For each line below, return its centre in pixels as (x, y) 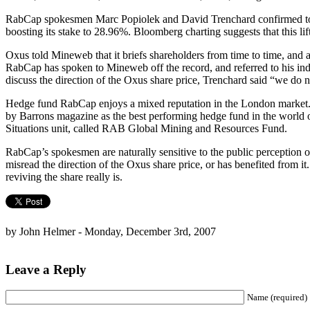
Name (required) (277, 298)
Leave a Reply (46, 269)
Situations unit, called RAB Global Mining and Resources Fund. (146, 128)
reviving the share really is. (64, 176)
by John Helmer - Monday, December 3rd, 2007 (111, 231)
